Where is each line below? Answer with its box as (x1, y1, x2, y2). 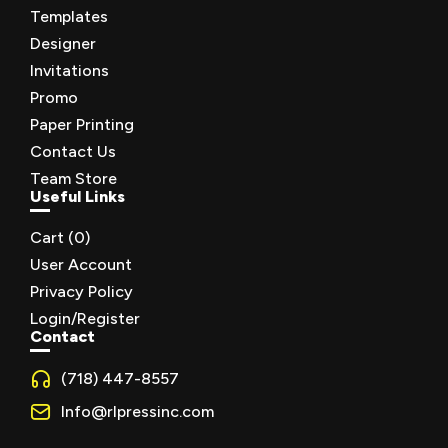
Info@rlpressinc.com (61, 401, 215, 421)
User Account (30, 255, 132, 275)
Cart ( (30, 228, 74, 248)
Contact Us (30, 142, 116, 162)
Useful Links (30, 187, 125, 207)
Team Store (30, 169, 117, 189)
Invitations (30, 61, 109, 81)
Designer (30, 34, 96, 54)
